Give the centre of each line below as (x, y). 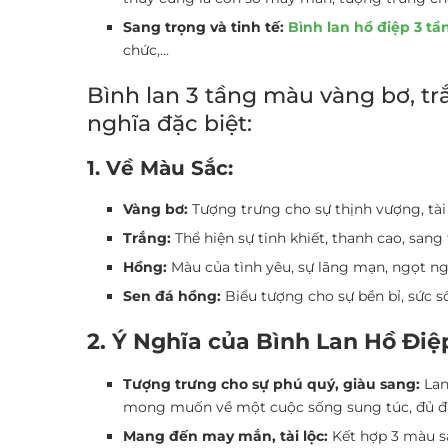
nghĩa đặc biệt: (169, 123)
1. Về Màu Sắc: (160, 168)
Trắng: (147, 238)
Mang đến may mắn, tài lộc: (225, 436)
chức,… (146, 50)
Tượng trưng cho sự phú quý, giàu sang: (271, 384)
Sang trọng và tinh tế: (203, 27)
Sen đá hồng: (172, 296)
